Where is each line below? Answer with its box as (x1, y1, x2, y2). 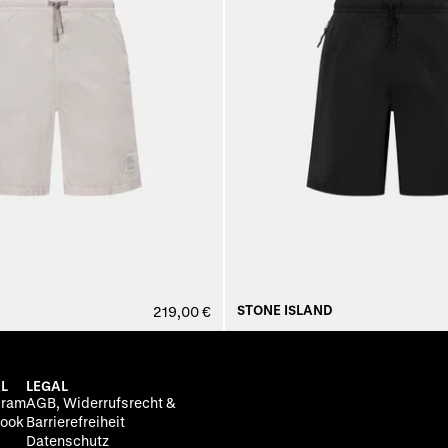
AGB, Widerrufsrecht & (26, 394, 176, 412)
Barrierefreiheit (26, 413, 125, 431)
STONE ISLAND (237, 302, 333, 318)
